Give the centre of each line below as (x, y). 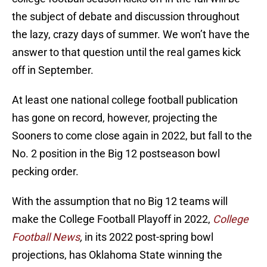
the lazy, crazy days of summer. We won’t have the (131, 35)
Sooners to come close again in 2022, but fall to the (132, 136)
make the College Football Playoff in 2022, (112, 219)
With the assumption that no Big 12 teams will (120, 201)
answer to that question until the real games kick (126, 52)
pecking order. (45, 172)
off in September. (53, 70)
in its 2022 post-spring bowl (149, 237)
